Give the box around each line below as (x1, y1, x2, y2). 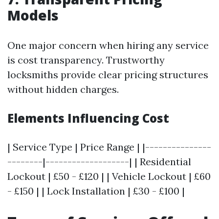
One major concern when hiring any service (7, 39, 209, 51)
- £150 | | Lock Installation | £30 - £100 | (7, 185, 185, 197)
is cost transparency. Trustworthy (7, 54, 165, 66)
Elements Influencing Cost (7, 110, 169, 126)
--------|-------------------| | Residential (7, 155, 191, 168)
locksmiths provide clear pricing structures (7, 68, 208, 81)
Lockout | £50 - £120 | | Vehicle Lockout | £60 (7, 170, 211, 182)
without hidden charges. (7, 83, 119, 95)
